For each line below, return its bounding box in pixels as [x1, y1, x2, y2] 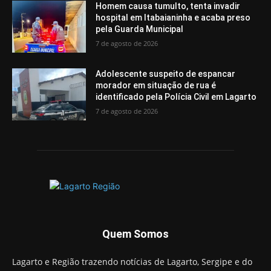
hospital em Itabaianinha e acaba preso [96, 13, 251, 23]
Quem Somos [102, 227, 169, 240]
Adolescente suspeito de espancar [96, 68, 236, 79]
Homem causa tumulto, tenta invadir [96, 1, 241, 11]
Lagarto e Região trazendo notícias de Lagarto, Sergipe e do [12, 255, 252, 267]
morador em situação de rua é [96, 80, 217, 90]
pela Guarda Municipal [96, 24, 184, 34]
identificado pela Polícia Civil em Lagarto [96, 91, 257, 102]
